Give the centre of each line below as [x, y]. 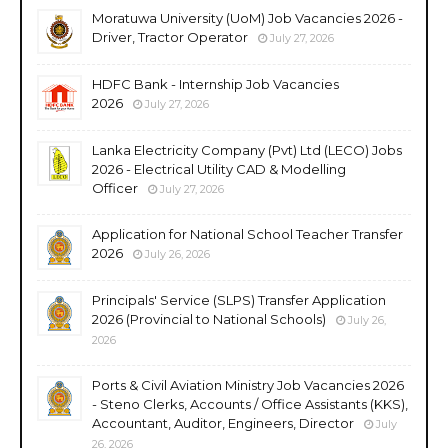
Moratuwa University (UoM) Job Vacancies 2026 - [247, 17]
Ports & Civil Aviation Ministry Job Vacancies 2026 [248, 384]
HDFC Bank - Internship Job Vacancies [215, 83]
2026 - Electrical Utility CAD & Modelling [219, 168]
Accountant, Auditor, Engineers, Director [223, 422]
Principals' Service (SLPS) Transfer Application [239, 299]
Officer [115, 187]
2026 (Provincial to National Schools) [209, 318]
